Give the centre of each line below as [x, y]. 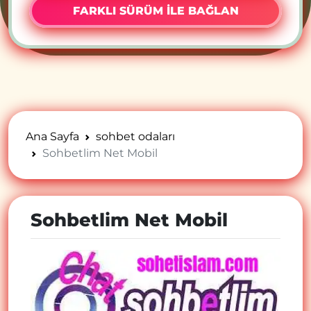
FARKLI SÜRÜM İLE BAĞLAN [155, 11]
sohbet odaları [135, 136]
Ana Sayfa [52, 136]
